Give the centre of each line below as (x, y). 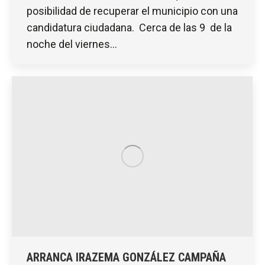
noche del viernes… (72, 44)
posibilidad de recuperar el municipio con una (132, 11)
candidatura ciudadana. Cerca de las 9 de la (129, 27)
